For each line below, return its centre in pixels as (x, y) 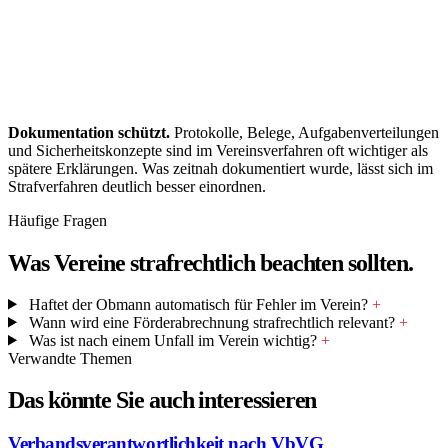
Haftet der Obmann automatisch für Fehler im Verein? (200, 304)
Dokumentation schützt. (89, 132)
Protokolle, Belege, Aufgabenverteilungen (304, 132)
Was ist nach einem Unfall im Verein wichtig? (174, 340)
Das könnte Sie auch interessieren (162, 400)
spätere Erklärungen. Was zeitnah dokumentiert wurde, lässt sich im (220, 168)
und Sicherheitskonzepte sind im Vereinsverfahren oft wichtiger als (218, 150)
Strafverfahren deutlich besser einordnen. (137, 186)
